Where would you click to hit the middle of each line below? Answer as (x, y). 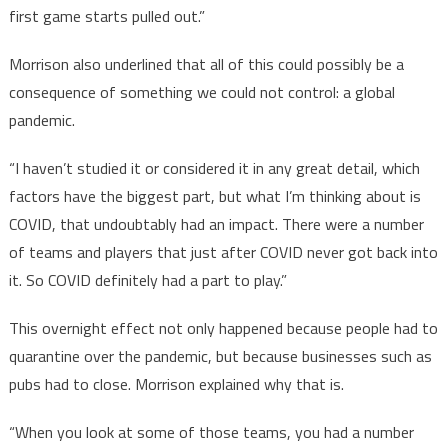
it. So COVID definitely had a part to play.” (149, 280)
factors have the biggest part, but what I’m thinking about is (214, 196)
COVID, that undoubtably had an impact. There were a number (216, 224)
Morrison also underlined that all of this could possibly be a (206, 64)
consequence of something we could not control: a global (201, 92)
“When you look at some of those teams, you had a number (211, 432)
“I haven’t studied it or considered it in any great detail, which (214, 168)
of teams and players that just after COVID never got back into (223, 252)
